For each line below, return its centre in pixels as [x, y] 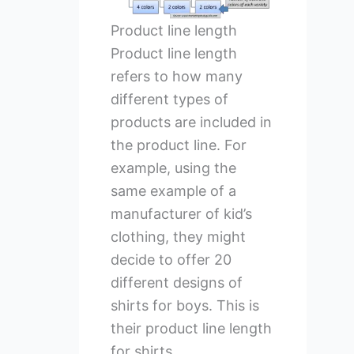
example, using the [173, 168]
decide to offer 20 [171, 260]
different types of [169, 100]
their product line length [191, 329]
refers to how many [176, 77]
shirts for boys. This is [185, 306]
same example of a [173, 191]
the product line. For [178, 145]
